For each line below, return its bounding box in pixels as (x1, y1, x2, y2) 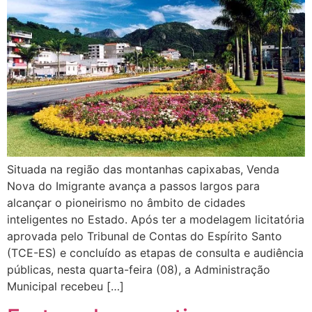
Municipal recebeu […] (7, 279, 124, 294)
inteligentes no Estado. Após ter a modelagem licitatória (7, 212, 304, 227)
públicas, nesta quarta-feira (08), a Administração (7, 263, 270, 277)
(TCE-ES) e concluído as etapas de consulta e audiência (7, 246, 304, 260)
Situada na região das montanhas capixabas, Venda (7, 162, 279, 177)
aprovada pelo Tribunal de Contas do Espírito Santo (7, 229, 282, 244)
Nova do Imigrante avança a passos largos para (7, 179, 260, 194)
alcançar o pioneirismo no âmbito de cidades (7, 196, 245, 210)
